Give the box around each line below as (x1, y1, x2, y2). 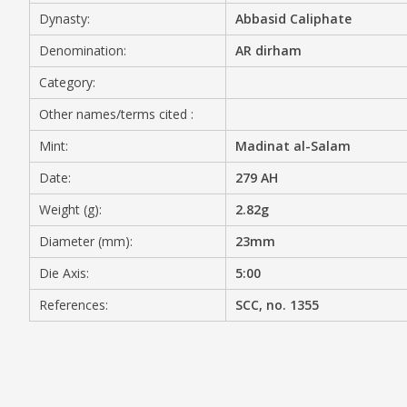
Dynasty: (39, 10, 90, 27)
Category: (39, 74, 95, 91)
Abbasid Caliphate (235, 10, 352, 27)
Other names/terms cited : (39, 105, 194, 123)
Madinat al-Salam (235, 137, 352, 154)
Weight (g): (39, 201, 102, 218)
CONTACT (127, 113, 204, 133)
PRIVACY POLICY (127, 134, 253, 154)
